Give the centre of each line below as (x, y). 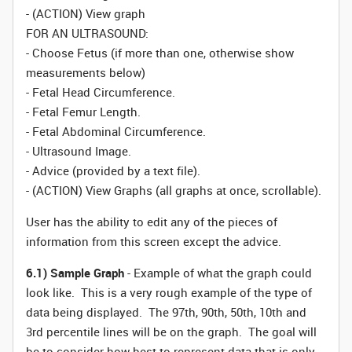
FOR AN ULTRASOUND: (87, 33)
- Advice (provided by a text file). (113, 170)
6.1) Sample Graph (75, 273)
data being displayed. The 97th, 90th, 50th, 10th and (166, 312)
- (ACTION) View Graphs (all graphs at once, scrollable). (174, 190)
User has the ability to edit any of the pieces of (152, 222)
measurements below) (86, 72)
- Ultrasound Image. (79, 151)
